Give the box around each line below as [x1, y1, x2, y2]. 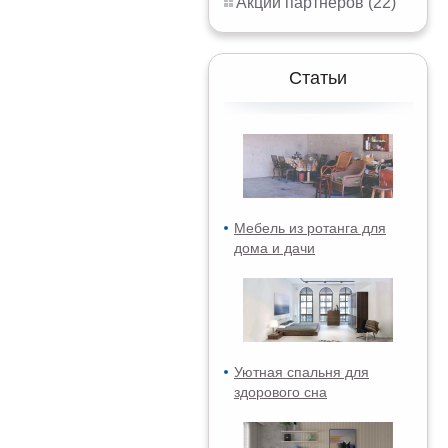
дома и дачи [234, 240, 315, 256]
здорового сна [234, 384, 327, 400]
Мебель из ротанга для [234, 220, 386, 236]
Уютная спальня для [234, 364, 369, 380]
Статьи [289, 68, 347, 88]
